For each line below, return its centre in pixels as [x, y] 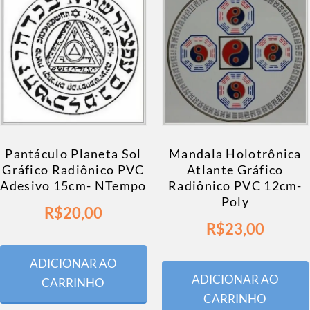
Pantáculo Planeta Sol [73, 153]
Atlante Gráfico [235, 169]
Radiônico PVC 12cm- [235, 185]
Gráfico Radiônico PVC [73, 169]
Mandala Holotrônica [235, 153]
